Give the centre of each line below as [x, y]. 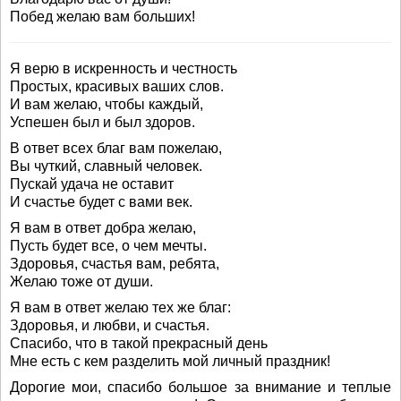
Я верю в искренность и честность [124, 68]
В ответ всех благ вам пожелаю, [116, 148]
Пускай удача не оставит [92, 184]
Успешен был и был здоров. [102, 122]
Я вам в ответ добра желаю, [103, 228]
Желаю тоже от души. [81, 282]
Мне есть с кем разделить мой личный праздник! [170, 361]
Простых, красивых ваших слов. [117, 86]
